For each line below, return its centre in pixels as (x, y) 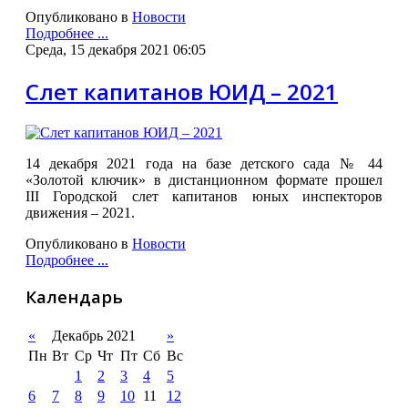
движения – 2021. (80, 212)
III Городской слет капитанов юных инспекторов (204, 196)
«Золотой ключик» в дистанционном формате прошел (204, 179)
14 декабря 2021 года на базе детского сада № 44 (204, 163)
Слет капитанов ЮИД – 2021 (182, 91)
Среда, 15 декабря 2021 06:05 (116, 49)
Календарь (74, 297)
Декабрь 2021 (94, 336)
